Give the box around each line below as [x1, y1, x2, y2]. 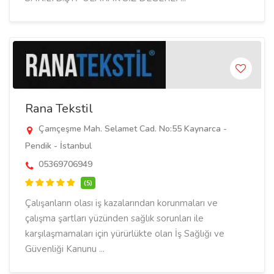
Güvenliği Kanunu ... [25, 243, 105, 255]
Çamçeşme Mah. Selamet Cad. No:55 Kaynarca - [36, 123, 227, 135]
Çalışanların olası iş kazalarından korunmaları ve [25, 197, 218, 209]
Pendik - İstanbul [25, 140, 92, 152]
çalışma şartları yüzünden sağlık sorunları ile [25, 212, 204, 224]
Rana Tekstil [25, 100, 93, 117]
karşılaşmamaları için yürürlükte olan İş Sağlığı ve [25, 228, 224, 240]
